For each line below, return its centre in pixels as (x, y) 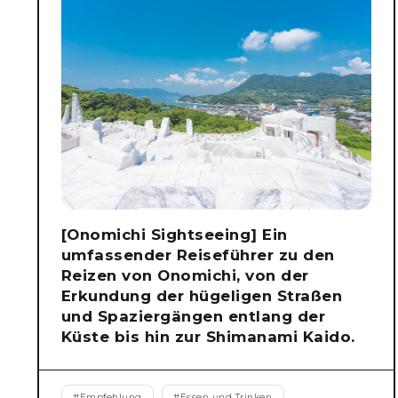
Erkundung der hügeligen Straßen (202, 295)
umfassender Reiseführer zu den (198, 255)
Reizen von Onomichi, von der (185, 275)
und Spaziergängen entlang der (193, 316)
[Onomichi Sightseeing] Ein (174, 234)
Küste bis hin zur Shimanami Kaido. (208, 336)
